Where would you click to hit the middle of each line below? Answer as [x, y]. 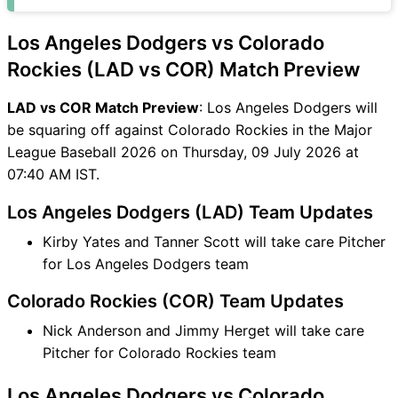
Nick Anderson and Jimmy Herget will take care [203, 330]
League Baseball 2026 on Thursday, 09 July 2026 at [183, 151]
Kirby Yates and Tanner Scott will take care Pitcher [214, 241]
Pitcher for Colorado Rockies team [159, 352]
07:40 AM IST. [53, 174]
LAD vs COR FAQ [127, 27]
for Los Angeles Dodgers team [146, 263]
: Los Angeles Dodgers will [288, 107]
